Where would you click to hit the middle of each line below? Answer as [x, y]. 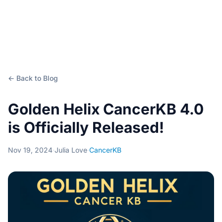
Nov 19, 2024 [30, 150]
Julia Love [71, 150]
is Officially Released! [86, 127]
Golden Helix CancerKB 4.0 [106, 109]
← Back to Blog [33, 78]
